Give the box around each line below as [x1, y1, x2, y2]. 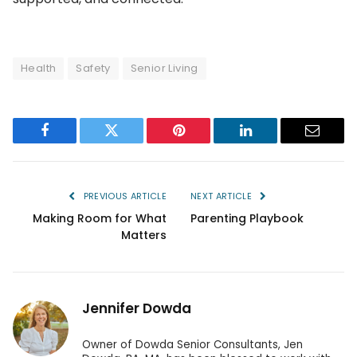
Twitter [110, 135, 152, 150]
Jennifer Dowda [82, 298, 191, 318]
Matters [121, 226, 167, 243]
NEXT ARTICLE [190, 189, 255, 202]
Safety [76, 60, 111, 76]
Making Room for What [33, 210, 167, 226]
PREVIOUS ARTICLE [80, 189, 167, 202]
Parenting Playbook [190, 210, 304, 226]
